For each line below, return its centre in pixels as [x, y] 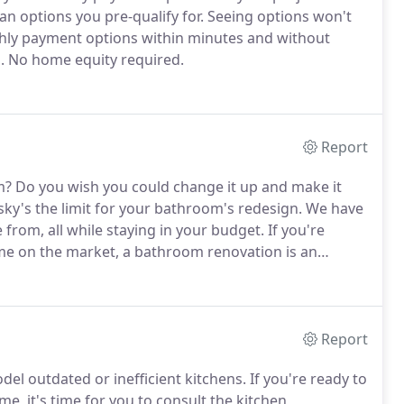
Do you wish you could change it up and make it [177, 187]
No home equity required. [94, 60]
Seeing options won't [278, 16]
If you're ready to [307, 379]
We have [333, 208]
